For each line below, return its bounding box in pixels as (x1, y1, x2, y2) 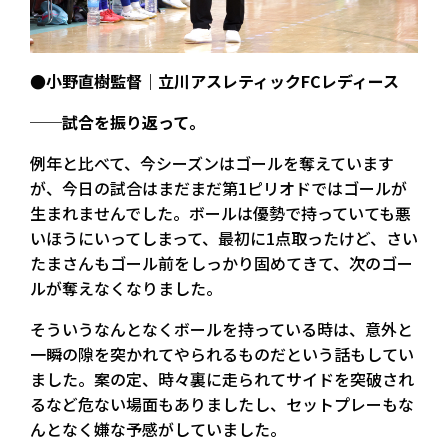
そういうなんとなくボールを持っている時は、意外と (30, 316, 413, 341)
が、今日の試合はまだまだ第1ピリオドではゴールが (30, 175, 407, 200)
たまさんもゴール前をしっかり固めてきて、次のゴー (30, 250, 413, 275)
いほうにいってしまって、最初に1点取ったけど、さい (30, 225, 418, 250)
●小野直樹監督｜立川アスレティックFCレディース (30, 68, 399, 93)
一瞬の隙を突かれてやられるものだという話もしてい (30, 341, 414, 366)
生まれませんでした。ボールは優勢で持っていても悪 (30, 200, 411, 225)
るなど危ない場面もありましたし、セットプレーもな (30, 391, 414, 416)
